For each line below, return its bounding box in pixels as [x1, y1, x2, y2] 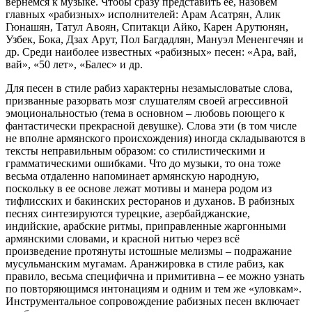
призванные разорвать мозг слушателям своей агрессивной [6, 94, 288, 107]
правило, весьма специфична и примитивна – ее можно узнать [6, 270, 304, 282]
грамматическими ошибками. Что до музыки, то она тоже [6, 157, 281, 169]
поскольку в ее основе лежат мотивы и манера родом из [6, 182, 272, 194]
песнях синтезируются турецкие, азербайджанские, [6, 207, 250, 219]
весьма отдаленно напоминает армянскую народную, [6, 169, 259, 182]
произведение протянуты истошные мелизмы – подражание [6, 244, 292, 257]
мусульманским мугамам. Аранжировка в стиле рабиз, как [6, 257, 284, 270]
